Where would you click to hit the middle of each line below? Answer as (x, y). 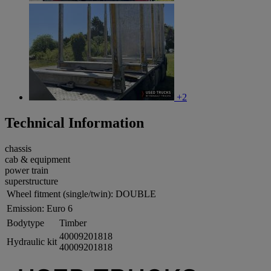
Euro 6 (60, 208)
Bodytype (25, 223)
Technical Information (74, 123)
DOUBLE (136, 194)
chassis (18, 148)
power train (27, 170)
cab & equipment (38, 159)
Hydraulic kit (32, 241)
